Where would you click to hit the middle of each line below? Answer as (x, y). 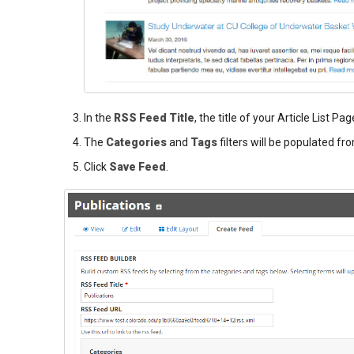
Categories (136, 142)
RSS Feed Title (154, 117)
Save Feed (137, 166)
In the (98, 117)
